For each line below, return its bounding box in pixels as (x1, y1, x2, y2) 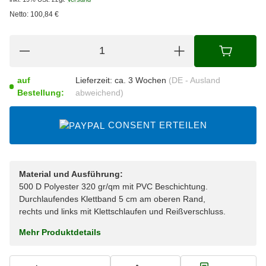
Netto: (9, 9, 28, 18)
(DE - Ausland (168, 75, 220, 85)
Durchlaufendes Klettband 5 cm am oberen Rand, (19, 194, 205, 204)
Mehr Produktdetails (19, 227, 101, 237)
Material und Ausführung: (19, 169, 123, 179)
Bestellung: (17, 87, 65, 97)
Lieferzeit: (75, 75, 112, 85)
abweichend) (75, 87, 123, 97)
